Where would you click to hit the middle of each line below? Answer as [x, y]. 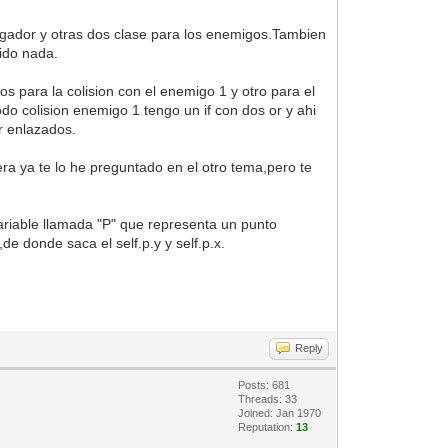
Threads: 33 [268, 398]
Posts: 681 [264, 384]
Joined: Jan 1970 [280, 412]
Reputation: [267, 426]
